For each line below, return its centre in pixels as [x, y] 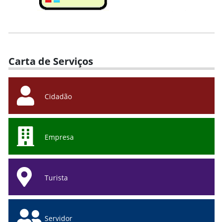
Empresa [59, 137]
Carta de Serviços [51, 61]
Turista [56, 178]
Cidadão [58, 97]
